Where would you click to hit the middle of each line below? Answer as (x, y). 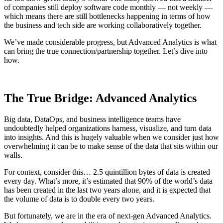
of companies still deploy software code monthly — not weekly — (108, 7)
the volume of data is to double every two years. (79, 199)
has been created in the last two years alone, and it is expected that (107, 190)
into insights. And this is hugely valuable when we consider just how (111, 137)
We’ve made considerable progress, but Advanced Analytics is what (110, 42)
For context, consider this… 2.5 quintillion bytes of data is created (107, 172)
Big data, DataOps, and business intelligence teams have (92, 119)
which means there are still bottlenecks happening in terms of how (107, 16)
